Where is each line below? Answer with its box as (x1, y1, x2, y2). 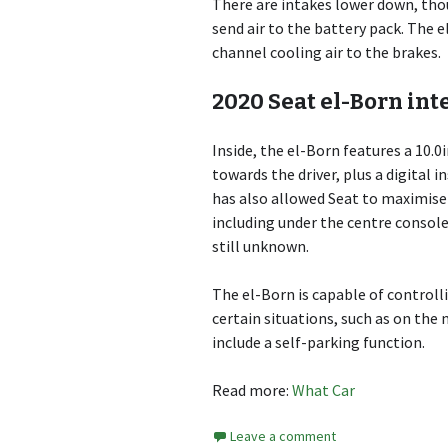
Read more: (212, 380, 292, 401)
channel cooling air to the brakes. (212, 42, 441, 63)
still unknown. (212, 236, 309, 257)
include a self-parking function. (212, 332, 425, 353)
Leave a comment (230, 427, 336, 446)
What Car (292, 380, 355, 401)
